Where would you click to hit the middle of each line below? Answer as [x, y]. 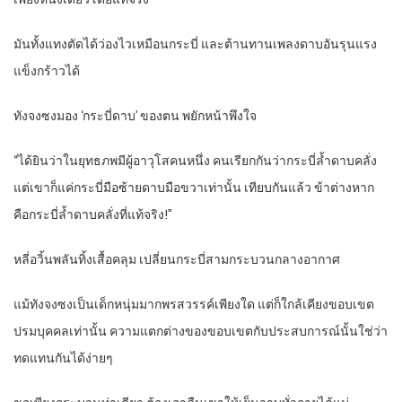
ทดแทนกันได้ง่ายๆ [63, 358]
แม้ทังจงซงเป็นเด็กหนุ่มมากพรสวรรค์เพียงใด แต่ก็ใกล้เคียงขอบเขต [194, 305]
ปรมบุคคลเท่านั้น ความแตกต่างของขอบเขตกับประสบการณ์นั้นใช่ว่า [201, 332]
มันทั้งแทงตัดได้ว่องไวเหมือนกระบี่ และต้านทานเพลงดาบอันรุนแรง [195, 44]
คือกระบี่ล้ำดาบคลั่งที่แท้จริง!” [93, 215]
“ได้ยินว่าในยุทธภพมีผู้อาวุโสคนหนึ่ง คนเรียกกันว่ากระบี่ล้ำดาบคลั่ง [195, 161]
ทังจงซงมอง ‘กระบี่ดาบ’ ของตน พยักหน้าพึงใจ [135, 116]
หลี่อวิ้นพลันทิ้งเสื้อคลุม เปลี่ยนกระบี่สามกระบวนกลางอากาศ [177, 260]
